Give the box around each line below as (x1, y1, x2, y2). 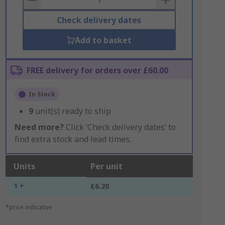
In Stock (28, 90, 55, 98)
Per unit (90, 161, 123, 172)
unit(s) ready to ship (35, 105, 111, 117)
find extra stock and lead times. (14, 134, 131, 145)
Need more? (14, 122, 64, 133)
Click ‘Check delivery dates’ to (63, 122, 176, 133)
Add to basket (74, 35, 132, 46)
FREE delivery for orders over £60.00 (26, 65, 168, 76)
